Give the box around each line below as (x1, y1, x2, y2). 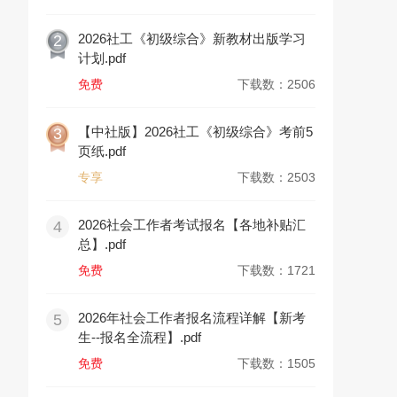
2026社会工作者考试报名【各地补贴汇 (78, 217, 306, 232)
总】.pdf (78, 237, 126, 252)
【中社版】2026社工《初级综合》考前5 (78, 124, 313, 139)
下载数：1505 (237, 356, 315, 370)
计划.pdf (78, 51, 126, 66)
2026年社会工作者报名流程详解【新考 (78, 310, 306, 325)
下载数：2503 (237, 170, 315, 184)
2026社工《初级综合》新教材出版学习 (78, 31, 306, 46)
